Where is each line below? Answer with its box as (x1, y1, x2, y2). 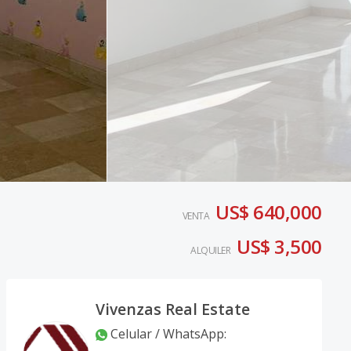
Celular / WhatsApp (110, 325, 224, 342)
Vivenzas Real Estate (95, 299, 250, 320)
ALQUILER (190, 244, 231, 257)
